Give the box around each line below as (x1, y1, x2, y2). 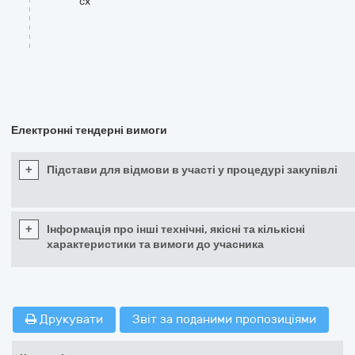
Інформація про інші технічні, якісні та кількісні (47, 223, 305, 236)
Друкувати (36, 312, 103, 326)
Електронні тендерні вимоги (11, 124, 167, 137)
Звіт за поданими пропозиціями (132, 312, 316, 326)
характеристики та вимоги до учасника (47, 238, 264, 251)
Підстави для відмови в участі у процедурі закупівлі (47, 163, 338, 177)
